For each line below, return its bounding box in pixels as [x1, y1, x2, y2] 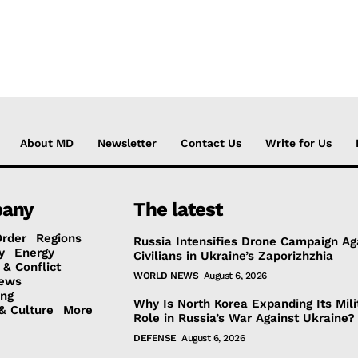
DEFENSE [133, 332, 177, 344]
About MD [20, 136, 74, 149]
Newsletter [97, 136, 157, 149]
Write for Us [265, 136, 332, 149]
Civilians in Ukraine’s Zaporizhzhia [133, 248, 334, 263]
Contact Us [181, 136, 241, 149]
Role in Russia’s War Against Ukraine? [133, 310, 356, 325]
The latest [133, 197, 223, 221]
